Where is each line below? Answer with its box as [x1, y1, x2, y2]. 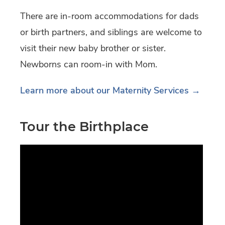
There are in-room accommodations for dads [20, 10, 199, 23]
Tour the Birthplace [20, 119, 149, 135]
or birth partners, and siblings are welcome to [20, 26, 202, 39]
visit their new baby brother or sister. [20, 42, 166, 55]
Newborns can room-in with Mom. [20, 58, 157, 71]
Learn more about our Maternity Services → [20, 84, 200, 97]
